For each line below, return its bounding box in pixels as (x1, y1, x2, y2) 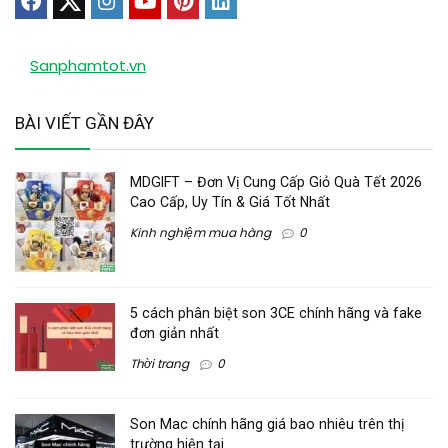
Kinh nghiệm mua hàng (130, 224, 271, 242)
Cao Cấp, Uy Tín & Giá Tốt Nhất (130, 194, 330, 211)
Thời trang (130, 355, 189, 373)
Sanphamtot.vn (30, 55, 146, 77)
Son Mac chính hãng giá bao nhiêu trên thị (130, 415, 404, 432)
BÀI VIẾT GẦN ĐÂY (15, 113, 154, 134)
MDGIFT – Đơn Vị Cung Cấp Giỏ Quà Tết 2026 (130, 174, 422, 191)
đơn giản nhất (130, 325, 219, 342)
